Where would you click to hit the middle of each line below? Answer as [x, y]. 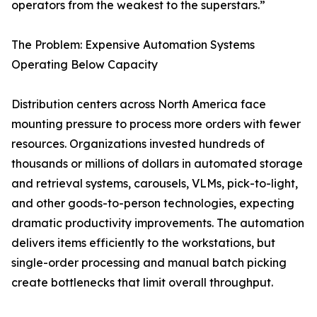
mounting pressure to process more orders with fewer [156, 124]
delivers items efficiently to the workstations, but [143, 243]
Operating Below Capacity [85, 65]
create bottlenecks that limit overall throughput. [142, 283]
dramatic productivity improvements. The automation [158, 223]
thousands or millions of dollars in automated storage [157, 164]
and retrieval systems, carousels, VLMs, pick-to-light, [155, 184]
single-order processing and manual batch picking [149, 263]
